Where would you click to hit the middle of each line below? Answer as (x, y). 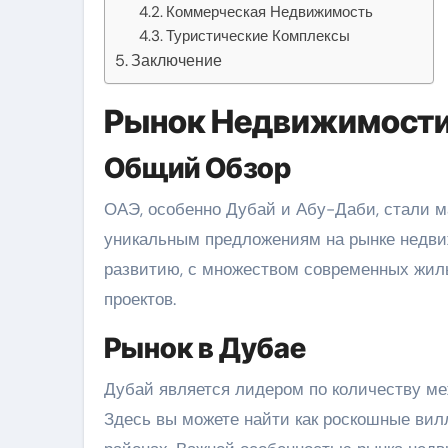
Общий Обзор (197, 167)
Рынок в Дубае (205, 347)
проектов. (140, 298)
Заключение (177, 60)
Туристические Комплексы (258, 35)
